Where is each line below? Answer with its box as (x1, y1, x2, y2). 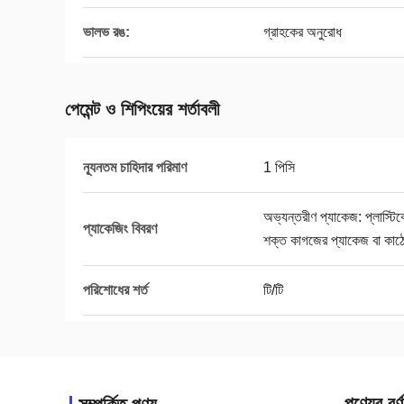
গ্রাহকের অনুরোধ (263, 24, 342, 40)
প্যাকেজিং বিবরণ (83, 221, 157, 236)
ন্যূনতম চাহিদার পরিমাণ (83, 160, 187, 175)
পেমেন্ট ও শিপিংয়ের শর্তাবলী (65, 99, 220, 119)
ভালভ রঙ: (83, 24, 130, 40)
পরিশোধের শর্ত (83, 282, 148, 298)
